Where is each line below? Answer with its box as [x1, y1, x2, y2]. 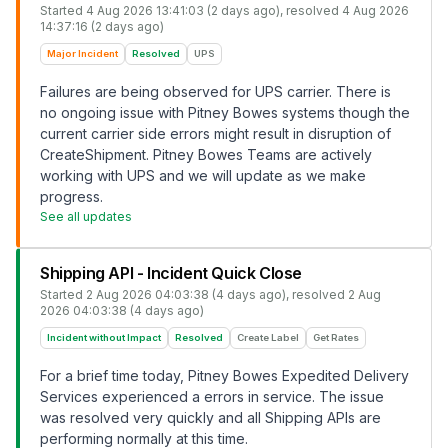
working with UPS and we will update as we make [40, 167, 366, 184]
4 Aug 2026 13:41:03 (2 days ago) [86, 3, 280, 18]
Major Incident [47, 48, 118, 59]
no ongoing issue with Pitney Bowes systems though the [40, 104, 410, 121]
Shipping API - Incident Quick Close [40, 263, 302, 283]
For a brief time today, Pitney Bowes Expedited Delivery [40, 367, 409, 384]
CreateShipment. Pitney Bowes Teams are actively [40, 146, 372, 163]
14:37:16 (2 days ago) [40, 19, 164, 34]
